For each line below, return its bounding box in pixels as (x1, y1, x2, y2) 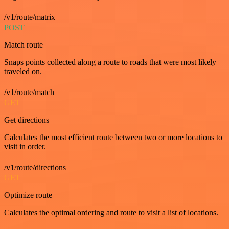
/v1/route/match (4, 88, 54, 97)
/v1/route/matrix (4, 13, 55, 21)
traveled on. (4, 67, 42, 76)
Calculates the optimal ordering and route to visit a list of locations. (4, 208, 218, 217)
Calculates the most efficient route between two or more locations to (4, 133, 222, 142)
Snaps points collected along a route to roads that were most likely (4, 58, 216, 66)
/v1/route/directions (4, 163, 66, 172)
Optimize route (4, 191, 52, 199)
